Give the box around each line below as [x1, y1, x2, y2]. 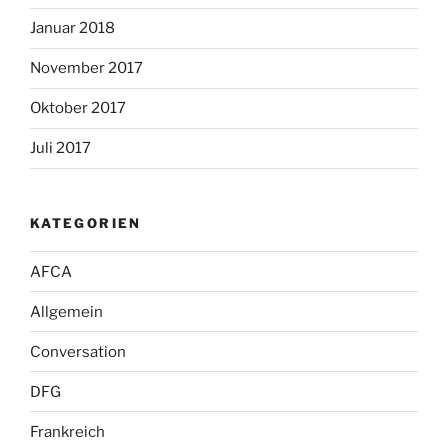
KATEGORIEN [30, 214, 142, 231]
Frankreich [30, 422, 105, 441]
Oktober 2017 [30, 99, 126, 118]
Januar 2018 [30, 19, 115, 38]
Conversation [30, 342, 126, 361]
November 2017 [30, 59, 143, 78]
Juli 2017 [30, 139, 91, 158]
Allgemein [30, 302, 103, 321]
